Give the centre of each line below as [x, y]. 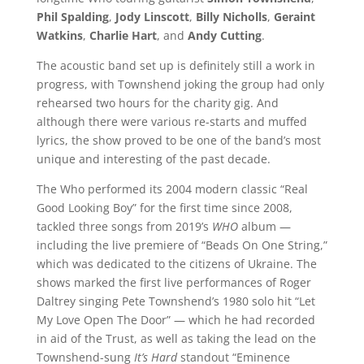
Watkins [59, 35]
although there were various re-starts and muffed [171, 121]
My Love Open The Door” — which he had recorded [175, 319]
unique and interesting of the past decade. [153, 158]
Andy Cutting [223, 35]
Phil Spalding [72, 16]
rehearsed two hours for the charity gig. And [157, 102]
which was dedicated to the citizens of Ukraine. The [176, 263]
